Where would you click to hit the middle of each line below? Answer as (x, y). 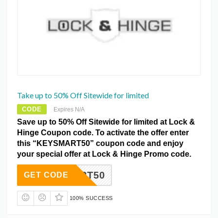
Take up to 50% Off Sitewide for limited (83, 95)
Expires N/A (69, 109)
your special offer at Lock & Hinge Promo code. (104, 154)
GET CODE (46, 175)
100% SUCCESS (91, 198)
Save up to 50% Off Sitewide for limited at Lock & (106, 122)
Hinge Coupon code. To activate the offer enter (103, 132)
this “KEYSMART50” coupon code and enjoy (100, 143)
